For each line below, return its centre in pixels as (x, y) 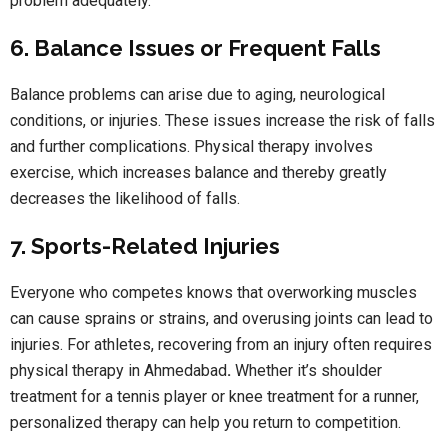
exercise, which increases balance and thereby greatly (198, 173)
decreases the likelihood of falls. (125, 199)
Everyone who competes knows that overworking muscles (213, 293)
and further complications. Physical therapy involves (191, 147)
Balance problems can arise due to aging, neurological (197, 95)
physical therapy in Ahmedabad (118, 371)
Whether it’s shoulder (306, 371)
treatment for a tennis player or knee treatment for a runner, (214, 397)
